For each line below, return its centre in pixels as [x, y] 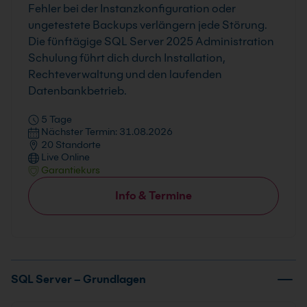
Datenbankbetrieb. [77, 90]
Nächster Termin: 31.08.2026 [106, 132]
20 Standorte [70, 144]
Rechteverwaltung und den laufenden [125, 74]
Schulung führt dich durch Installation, [127, 58]
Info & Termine [153, 195]
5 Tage [56, 119]
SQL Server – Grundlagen [78, 279]
